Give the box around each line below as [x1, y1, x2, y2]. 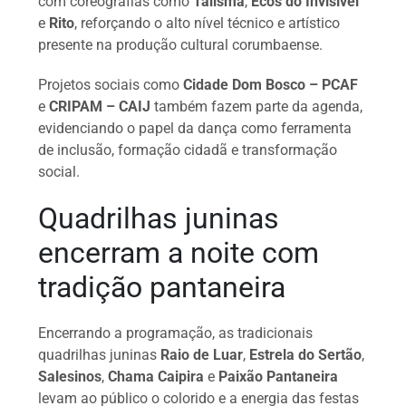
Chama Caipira [108, 367, 205, 385]
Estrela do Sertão [249, 345, 362, 363]
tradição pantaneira [38, 269, 286, 304]
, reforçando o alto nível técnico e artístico [74, 14, 341, 32]
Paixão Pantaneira [218, 367, 339, 385]
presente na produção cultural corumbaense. [38, 35, 324, 53]
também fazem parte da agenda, [150, 97, 363, 115]
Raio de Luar [160, 345, 244, 363]
